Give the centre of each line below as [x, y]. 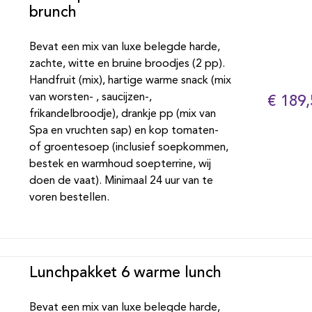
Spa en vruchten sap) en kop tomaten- [124, 131]
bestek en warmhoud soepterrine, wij [120, 164]
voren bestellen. [69, 198]
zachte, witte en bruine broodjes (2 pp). [127, 64]
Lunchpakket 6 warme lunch [125, 273]
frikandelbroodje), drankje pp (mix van [122, 114]
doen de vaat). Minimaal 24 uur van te [121, 181]
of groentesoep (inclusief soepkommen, [128, 148]
